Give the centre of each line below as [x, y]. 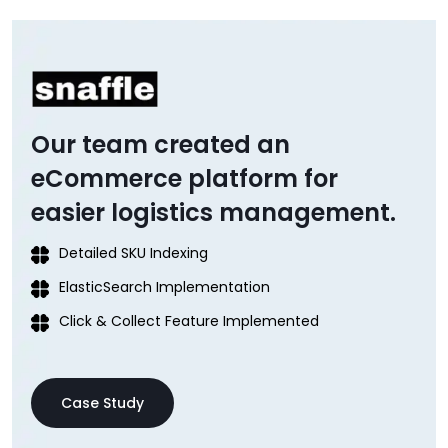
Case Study [102, 402]
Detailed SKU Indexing [133, 252]
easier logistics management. [213, 212]
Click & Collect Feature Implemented [189, 320]
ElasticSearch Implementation [164, 286]
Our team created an [160, 144]
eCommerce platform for [184, 178]
